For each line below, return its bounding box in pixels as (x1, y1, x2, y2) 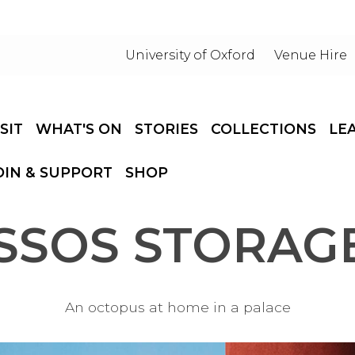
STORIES (135, 120, 198, 137)
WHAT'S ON (36, 120, 122, 137)
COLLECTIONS (211, 120, 316, 137)
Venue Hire (274, 48, 348, 63)
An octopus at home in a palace (64, 299, 291, 315)
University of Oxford (125, 48, 256, 63)
